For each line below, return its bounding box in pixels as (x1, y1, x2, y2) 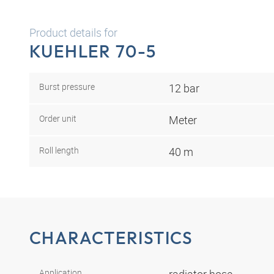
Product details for (29, 25, 117, 40)
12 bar (169, 80, 199, 95)
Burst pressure (39, 80, 95, 92)
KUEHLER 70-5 (29, 40, 157, 62)
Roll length (39, 144, 79, 156)
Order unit (39, 112, 76, 124)
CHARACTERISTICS (29, 226, 193, 248)
